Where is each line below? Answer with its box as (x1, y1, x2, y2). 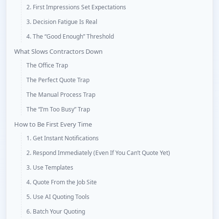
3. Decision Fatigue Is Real (26, 18, 97, 26)
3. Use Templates (26, 163, 73, 172)
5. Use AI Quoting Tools (26, 193, 89, 201)
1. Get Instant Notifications (26, 134, 99, 143)
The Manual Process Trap (26, 90, 95, 99)
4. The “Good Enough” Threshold (26, 32, 114, 41)
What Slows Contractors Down (14, 47, 103, 56)
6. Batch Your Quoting (26, 207, 85, 216)
